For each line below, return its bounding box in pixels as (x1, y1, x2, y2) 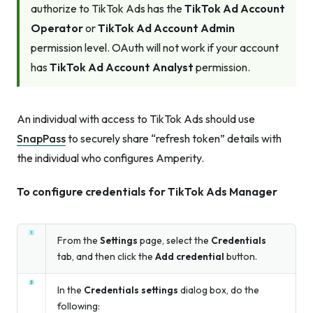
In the (57, 283, 84, 296)
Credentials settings (84, 283, 178, 296)
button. (224, 249, 257, 263)
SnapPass (17, 131, 66, 145)
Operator (31, 21, 83, 36)
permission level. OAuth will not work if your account (31, 41, 279, 55)
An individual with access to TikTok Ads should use (17, 111, 255, 126)
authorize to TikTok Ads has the (31, 1, 184, 16)
